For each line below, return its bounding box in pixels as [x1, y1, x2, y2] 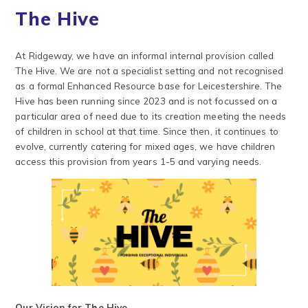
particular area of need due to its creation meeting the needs [15, 109, 287, 122]
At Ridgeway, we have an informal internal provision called [15, 49, 274, 61]
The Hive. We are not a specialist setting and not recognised [15, 64, 284, 76]
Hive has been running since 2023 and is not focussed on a [15, 94, 278, 107]
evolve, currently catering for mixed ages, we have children [15, 140, 276, 152]
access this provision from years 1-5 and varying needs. [15, 155, 262, 167]
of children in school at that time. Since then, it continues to [15, 124, 278, 137]
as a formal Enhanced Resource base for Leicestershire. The [15, 79, 283, 91]
